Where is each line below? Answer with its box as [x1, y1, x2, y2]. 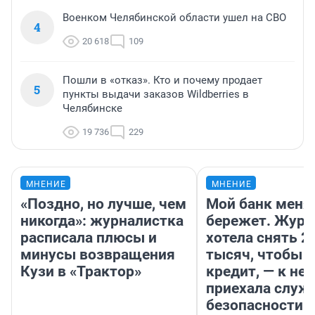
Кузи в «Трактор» [20, 263, 141, 281]
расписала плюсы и [20, 229, 157, 247]
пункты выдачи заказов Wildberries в [63, 88, 249, 101]
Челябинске [63, 102, 122, 115]
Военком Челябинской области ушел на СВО [63, 11, 286, 25]
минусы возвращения [20, 246, 175, 264]
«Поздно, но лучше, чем [20, 195, 186, 213]
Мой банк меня [206, 195, 311, 213]
